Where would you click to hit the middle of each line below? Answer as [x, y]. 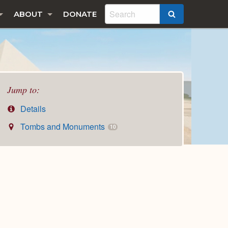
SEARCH [192, 15]
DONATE [80, 14]
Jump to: [23, 90]
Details [32, 109]
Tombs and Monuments [63, 127]
